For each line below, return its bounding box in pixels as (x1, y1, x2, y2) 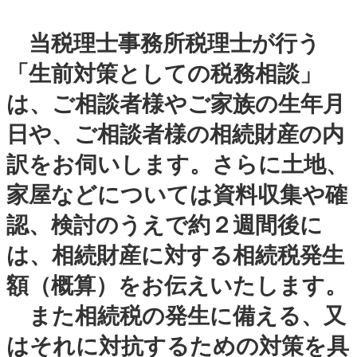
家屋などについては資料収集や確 (6, 182, 347, 207)
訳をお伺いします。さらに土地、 (6, 151, 348, 177)
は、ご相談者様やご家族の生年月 (6, 91, 345, 116)
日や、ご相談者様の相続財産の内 (6, 121, 344, 147)
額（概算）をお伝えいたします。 (6, 273, 347, 298)
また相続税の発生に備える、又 (6, 303, 346, 328)
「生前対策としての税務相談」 (6, 61, 322, 86)
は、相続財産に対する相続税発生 (6, 242, 344, 268)
